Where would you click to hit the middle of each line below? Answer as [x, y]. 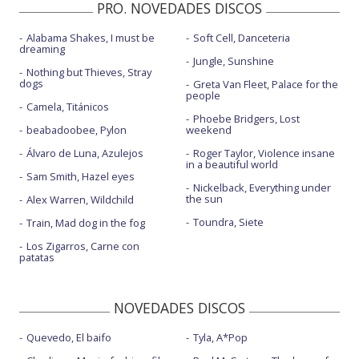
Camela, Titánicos [68, 107]
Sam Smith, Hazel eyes [81, 176]
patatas [37, 257]
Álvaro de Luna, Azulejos [85, 153]
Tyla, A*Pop [220, 337]
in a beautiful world [232, 164]
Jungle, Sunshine [233, 61]
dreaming [42, 49]
